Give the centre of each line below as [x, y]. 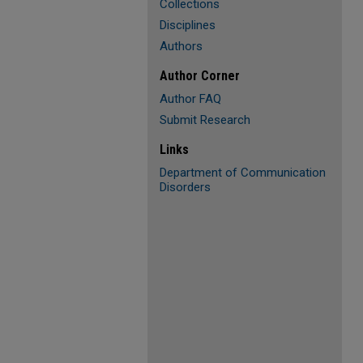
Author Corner [200, 76]
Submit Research [205, 120]
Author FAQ [190, 99]
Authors [181, 46]
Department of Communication [243, 173]
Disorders [185, 187]
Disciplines [188, 25]
